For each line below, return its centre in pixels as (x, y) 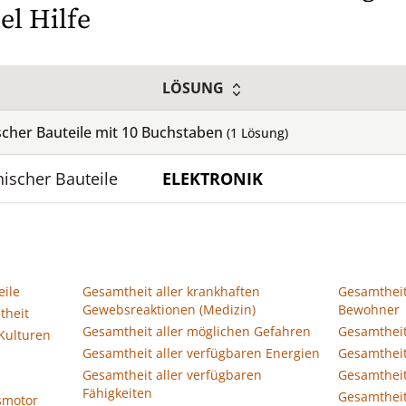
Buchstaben (182, 132)
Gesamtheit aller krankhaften (171, 291)
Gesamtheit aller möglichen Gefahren (197, 331)
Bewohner (369, 309)
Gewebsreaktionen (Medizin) (169, 309)
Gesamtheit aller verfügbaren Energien (201, 353)
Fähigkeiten (117, 393)
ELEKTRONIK (213, 179)
